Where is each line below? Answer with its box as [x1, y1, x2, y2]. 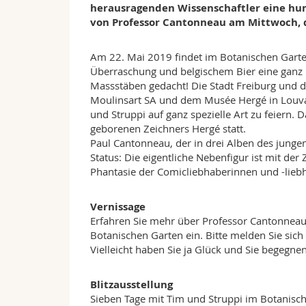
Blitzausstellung [90, 277, 173, 292]
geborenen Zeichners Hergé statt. [90, 122, 246, 136]
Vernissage [90, 199, 145, 214]
